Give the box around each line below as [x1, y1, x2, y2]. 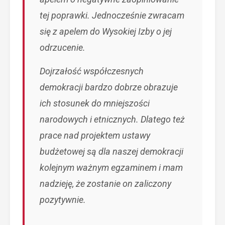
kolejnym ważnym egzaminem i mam [40, 162, 183, 173]
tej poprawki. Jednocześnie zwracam [40, 10, 184, 21]
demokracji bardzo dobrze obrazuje [40, 82, 178, 92]
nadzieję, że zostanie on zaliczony [40, 178, 171, 189]
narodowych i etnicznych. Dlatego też [40, 114, 185, 125]
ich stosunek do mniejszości [40, 98, 150, 108]
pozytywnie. [40, 194, 86, 205]
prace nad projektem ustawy [40, 130, 150, 141]
